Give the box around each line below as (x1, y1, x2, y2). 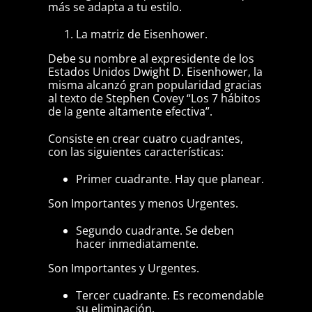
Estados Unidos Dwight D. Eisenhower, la (47, 64, 263, 80)
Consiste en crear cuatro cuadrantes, (47, 131, 243, 147)
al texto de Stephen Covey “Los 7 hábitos (47, 91, 260, 107)
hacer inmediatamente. (75, 236, 198, 252)
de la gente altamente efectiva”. (47, 104, 212, 120)
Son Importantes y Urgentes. (47, 260, 199, 276)
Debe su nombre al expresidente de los (47, 51, 254, 67)
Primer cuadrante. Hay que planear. (75, 171, 264, 187)
